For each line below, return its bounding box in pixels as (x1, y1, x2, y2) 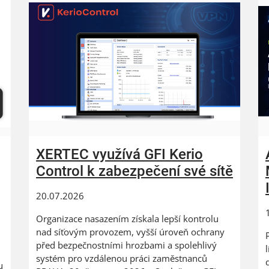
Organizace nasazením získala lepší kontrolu (36, 213, 219, 225)
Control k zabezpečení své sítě (36, 163, 233, 180)
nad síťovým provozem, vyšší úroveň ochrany (36, 226, 225, 238)
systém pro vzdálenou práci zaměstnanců (36, 252, 207, 265)
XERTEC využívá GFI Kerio (36, 146, 203, 163)
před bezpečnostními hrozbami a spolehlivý (36, 239, 217, 252)
